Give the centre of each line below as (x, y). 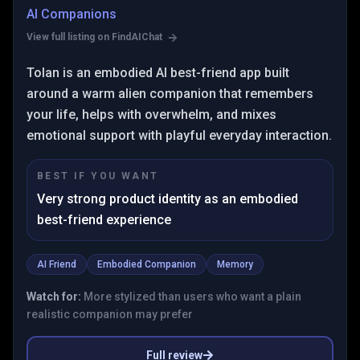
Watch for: (54, 297)
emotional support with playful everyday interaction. (179, 135)
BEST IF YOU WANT (98, 176)
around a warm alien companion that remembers (170, 94)
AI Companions (72, 14)
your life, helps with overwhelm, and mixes (151, 115)
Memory (235, 264)
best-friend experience (104, 220)
